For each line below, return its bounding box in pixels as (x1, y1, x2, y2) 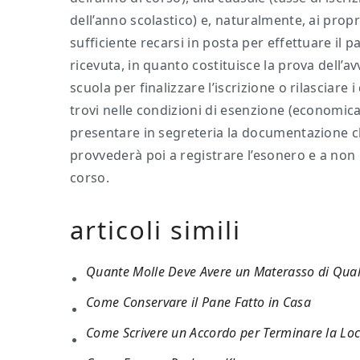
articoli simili (70, 213, 241, 247)
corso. (70, 169, 109, 186)
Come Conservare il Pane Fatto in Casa (86, 293, 311, 311)
